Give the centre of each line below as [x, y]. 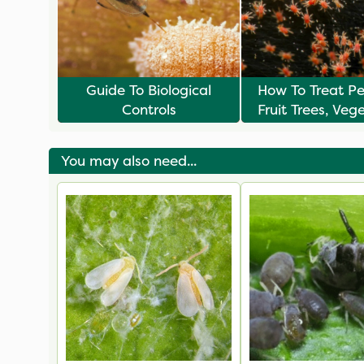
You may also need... [129, 160]
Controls [149, 109]
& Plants [332, 129]
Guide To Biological [149, 90]
